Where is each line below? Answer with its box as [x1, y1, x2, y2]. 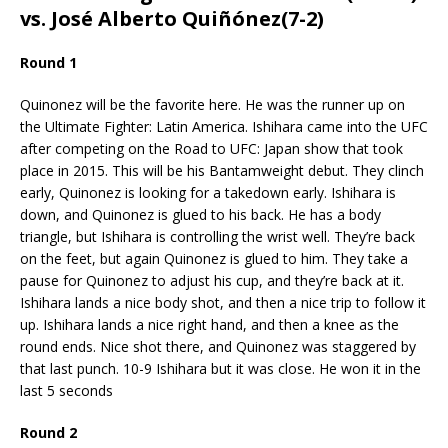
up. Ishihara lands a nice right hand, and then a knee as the [20, 314, 399, 334]
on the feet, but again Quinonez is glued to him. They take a [20, 248, 408, 268]
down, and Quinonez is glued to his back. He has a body [20, 204, 381, 224]
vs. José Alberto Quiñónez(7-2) [20, 4, 324, 32]
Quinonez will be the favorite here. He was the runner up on [20, 94, 405, 114]
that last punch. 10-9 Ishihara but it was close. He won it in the [20, 358, 421, 378]
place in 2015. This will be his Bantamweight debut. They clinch [20, 160, 424, 180]
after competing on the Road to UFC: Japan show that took [20, 138, 403, 158]
